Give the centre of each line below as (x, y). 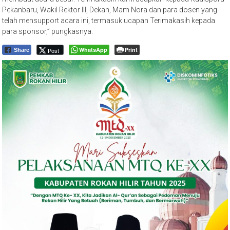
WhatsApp (93, 49)
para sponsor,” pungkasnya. (48, 31)
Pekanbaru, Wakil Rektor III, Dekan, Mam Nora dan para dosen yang (110, 9)
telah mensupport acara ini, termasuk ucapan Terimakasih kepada (109, 20)
